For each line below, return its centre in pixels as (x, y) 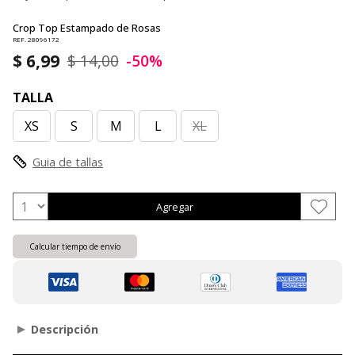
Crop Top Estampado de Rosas (87, 27)
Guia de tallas (68, 162)
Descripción (65, 330)
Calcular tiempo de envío (75, 247)
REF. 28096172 (36, 39)
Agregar (174, 206)
